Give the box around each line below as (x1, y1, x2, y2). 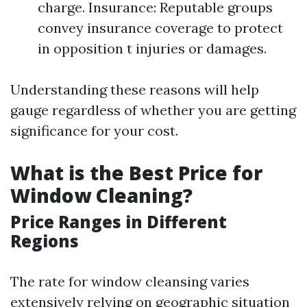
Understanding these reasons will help (10, 81, 259, 98)
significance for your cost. (10, 122, 178, 139)
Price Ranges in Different (10, 210, 227, 233)
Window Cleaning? (10, 182, 193, 208)
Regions (10, 230, 79, 252)
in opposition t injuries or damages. (38, 40, 267, 57)
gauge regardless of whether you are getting (10, 101, 296, 119)
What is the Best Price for (10, 160, 262, 186)
